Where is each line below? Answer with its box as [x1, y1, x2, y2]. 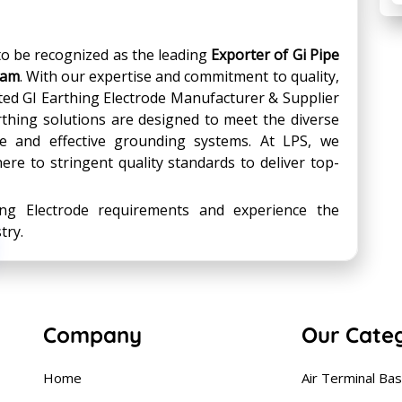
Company [43, 321, 142, 348]
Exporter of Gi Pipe [211, 45, 339, 65]
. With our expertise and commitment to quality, [19, 66, 339, 86]
